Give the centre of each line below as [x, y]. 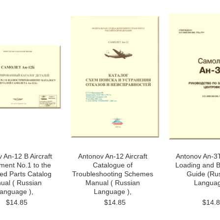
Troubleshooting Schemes [112, 174]
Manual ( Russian [112, 183]
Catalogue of [112, 165]
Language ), [112, 192]
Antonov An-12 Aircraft [112, 156]
